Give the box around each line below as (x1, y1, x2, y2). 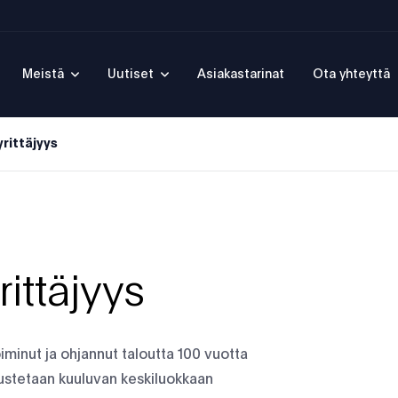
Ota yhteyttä (313, 68, 390, 81)
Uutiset (107, 68, 154, 81)
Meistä (22, 68, 64, 81)
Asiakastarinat (197, 68, 284, 81)
